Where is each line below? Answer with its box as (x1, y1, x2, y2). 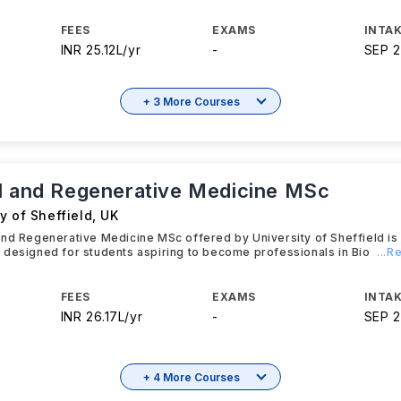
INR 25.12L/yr (60, 42, 141, 57)
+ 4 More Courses (143, 370, 240, 384)
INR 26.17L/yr (60, 309, 143, 324)
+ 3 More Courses (143, 94, 240, 108)
